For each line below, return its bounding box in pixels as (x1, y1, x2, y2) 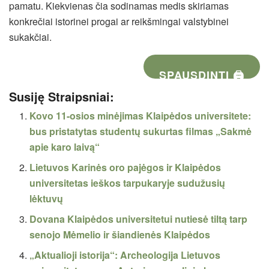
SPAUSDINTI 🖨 (159, 67, 245, 83)
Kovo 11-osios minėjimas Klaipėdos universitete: (29, 108, 252, 122)
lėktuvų (29, 191, 64, 205)
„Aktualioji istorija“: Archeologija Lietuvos (29, 247, 221, 262)
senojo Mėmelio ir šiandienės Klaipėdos (29, 227, 211, 241)
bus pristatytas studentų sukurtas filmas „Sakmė (29, 124, 252, 138)
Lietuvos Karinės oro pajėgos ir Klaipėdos (29, 160, 222, 174)
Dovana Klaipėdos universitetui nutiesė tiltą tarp (29, 211, 248, 226)
